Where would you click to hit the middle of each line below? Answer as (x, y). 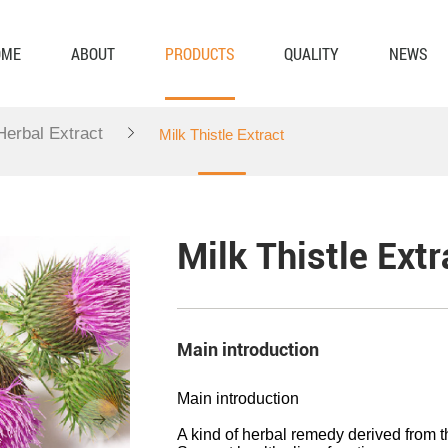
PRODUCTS (199, 53)
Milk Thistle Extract (222, 134)
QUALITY (312, 53)
